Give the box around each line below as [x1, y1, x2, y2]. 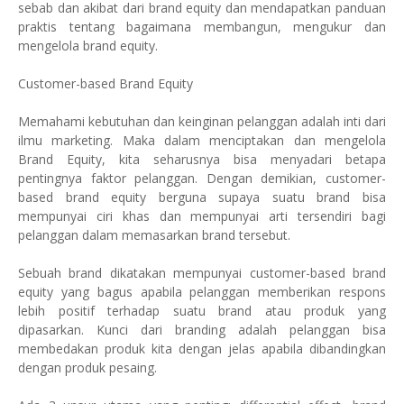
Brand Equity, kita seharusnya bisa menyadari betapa [18, 151, 386, 168]
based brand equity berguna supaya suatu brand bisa [18, 188, 386, 206]
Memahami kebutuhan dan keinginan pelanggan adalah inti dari [18, 113, 386, 130]
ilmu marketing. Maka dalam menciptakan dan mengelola [18, 132, 386, 149]
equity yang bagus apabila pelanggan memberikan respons [18, 283, 386, 300]
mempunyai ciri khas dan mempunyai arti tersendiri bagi [18, 207, 386, 225]
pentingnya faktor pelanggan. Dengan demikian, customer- [18, 170, 386, 187]
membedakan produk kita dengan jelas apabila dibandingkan [18, 340, 386, 357]
